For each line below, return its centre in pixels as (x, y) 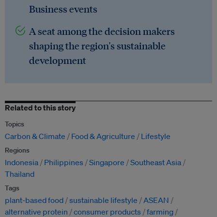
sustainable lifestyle (103, 200)
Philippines (64, 163)
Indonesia (22, 163)
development (58, 60)
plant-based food (34, 200)
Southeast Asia (156, 163)
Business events (63, 9)
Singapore (107, 163)
